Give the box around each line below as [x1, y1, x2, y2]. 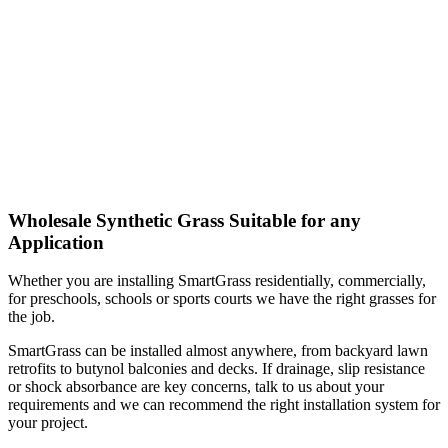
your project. [8, 414, 88, 432]
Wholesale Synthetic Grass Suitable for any [8, 209, 361, 231]
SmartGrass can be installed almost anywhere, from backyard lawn [8, 342, 428, 360]
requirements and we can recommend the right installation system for [8, 396, 440, 414]
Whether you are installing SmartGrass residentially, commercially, [8, 272, 426, 290]
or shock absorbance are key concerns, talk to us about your [8, 378, 384, 396]
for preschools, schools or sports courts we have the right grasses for [8, 290, 436, 308]
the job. [8, 308, 55, 326]
